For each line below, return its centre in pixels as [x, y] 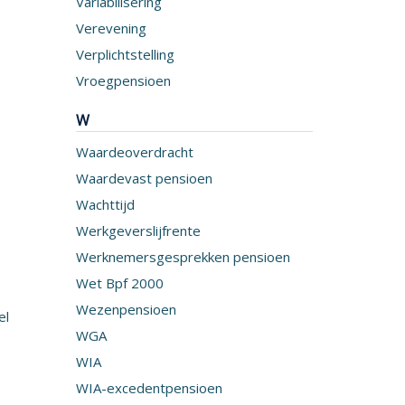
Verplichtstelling [125, 54]
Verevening [111, 28]
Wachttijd [105, 204]
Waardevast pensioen [144, 178]
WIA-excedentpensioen [149, 388]
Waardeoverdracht [134, 152]
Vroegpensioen [123, 80]
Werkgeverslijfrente [138, 231]
